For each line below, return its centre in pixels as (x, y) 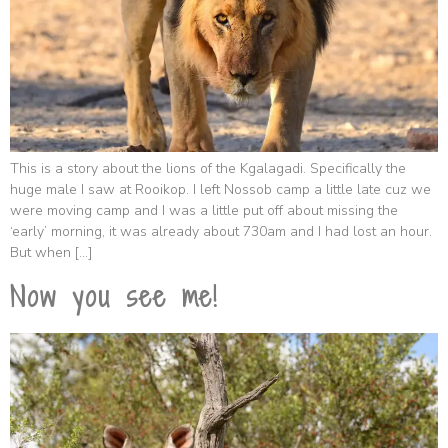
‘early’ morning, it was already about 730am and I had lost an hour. (221, 232)
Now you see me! (114, 296)
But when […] (51, 253)
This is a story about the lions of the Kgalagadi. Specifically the (208, 169)
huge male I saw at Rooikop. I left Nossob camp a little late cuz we (220, 190)
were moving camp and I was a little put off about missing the (204, 211)
